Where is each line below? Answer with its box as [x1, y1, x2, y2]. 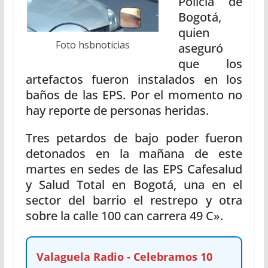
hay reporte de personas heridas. [25, 102, 209, 118]
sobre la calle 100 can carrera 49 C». [25, 208, 223, 224]
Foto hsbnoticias [56, 38, 130, 51]
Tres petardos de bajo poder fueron [25, 130, 243, 146]
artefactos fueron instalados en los [25, 71, 243, 87]
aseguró [178, 40, 223, 56]
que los [178, 56, 243, 72]
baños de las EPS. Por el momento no [25, 87, 243, 103]
